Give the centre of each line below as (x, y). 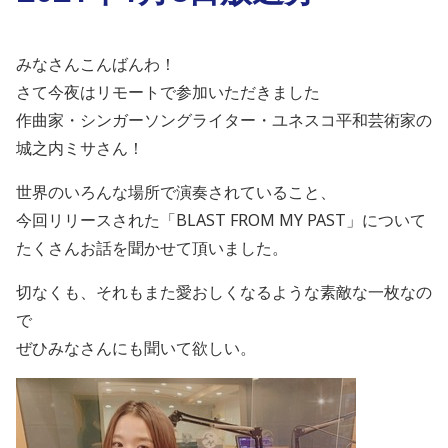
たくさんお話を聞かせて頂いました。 (152, 248)
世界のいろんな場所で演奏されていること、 (176, 192)
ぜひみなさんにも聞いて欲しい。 (136, 348)
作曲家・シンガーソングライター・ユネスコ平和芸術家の (224, 120)
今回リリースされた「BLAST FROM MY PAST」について (221, 220)
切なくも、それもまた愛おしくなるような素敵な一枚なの (224, 292)
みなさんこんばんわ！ (96, 64)
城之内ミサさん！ (80, 148)
